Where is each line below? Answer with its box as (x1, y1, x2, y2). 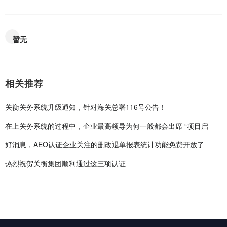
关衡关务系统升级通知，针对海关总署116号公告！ (5, 102, 166, 112)
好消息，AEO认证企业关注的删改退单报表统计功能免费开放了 (5, 139, 204, 149)
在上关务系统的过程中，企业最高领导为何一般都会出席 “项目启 (5, 121, 208, 131)
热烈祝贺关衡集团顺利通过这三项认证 (5, 158, 126, 168)
